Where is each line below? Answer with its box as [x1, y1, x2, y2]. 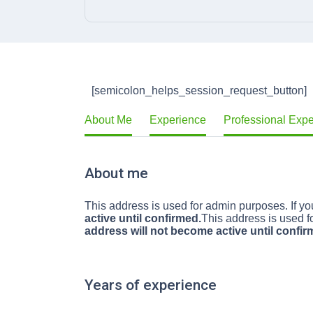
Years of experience [85, 277, 217, 293]
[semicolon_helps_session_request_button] [92, 85, 307, 96]
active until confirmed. [85, 212, 201, 224]
